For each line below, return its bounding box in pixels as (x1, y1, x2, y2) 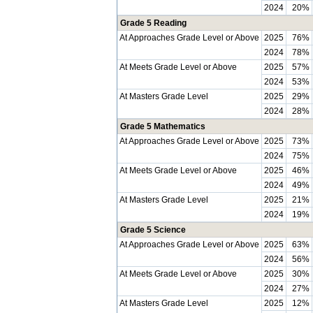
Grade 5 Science (120, 225, 186, 235)
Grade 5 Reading (120, 18, 187, 28)
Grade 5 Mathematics (120, 122, 205, 131)
